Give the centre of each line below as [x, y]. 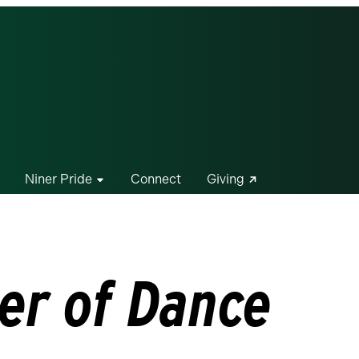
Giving [226, 179]
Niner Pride [58, 179]
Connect [156, 179]
